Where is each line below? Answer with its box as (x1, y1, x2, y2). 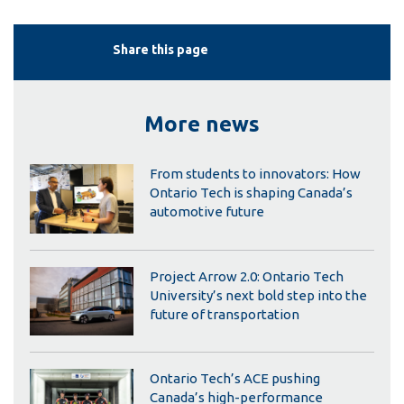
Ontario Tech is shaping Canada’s (149, 185, 353, 201)
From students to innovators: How (149, 166, 361, 182)
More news (144, 111, 260, 136)
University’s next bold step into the (149, 287, 367, 303)
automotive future (149, 204, 264, 220)
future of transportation (149, 306, 299, 322)
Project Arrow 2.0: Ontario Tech (149, 268, 344, 284)
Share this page (112, 41, 208, 57)
